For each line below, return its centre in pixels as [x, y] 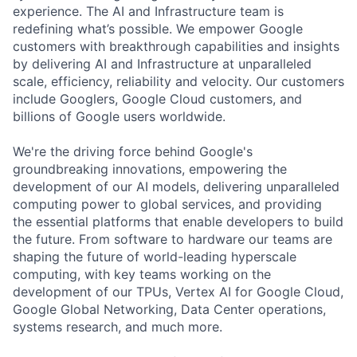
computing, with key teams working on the [142, 274]
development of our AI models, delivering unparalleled [176, 186]
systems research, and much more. [118, 326]
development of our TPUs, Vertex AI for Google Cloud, [178, 291]
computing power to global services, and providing [167, 204]
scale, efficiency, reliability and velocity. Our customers [178, 81]
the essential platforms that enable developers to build [178, 221]
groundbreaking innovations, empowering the [150, 169]
